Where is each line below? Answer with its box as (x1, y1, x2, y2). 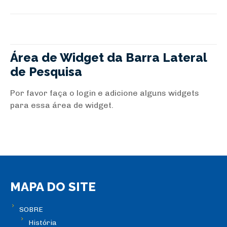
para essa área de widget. (10, 100, 113, 110)
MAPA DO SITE (10, 179, 96, 195)
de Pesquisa (10, 64, 82, 79)
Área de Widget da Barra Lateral (10, 50, 207, 65)
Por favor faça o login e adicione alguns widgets (10, 88, 199, 98)
